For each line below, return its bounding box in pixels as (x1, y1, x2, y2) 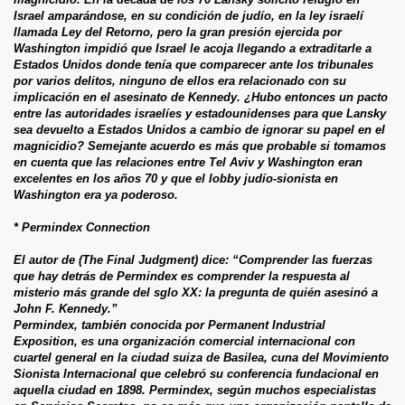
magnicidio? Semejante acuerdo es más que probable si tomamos (14, 138, 386, 153)
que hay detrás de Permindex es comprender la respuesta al (14, 268, 350, 283)
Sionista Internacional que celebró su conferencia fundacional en (14, 366, 379, 381)
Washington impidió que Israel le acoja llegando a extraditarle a (14, 41, 372, 55)
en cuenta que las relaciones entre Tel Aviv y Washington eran (14, 155, 363, 169)
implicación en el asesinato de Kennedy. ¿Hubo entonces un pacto (14, 89, 388, 104)
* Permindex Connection (14, 220, 150, 234)
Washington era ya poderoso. (14, 187, 178, 202)
